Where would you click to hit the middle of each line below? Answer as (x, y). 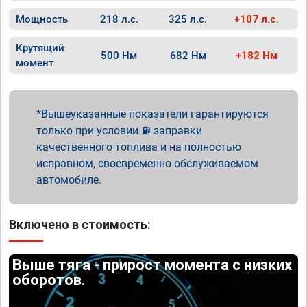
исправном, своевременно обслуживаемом (147, 163)
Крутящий (40, 48)
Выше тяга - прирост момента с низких (152, 265)
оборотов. (49, 280)
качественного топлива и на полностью (139, 147)
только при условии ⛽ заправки (119, 131)
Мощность (42, 19)
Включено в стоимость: (80, 224)
